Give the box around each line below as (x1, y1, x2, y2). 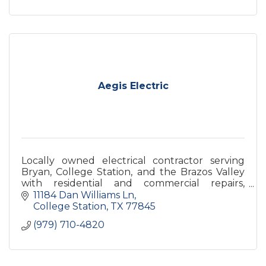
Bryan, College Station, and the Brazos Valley (21, 166, 245, 178)
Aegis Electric (97, 80, 169, 92)
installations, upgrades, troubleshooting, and (21, 189, 245, 201)
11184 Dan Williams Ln (33, 189, 134, 201)
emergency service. (21, 200, 113, 212)
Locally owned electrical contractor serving (21, 155, 245, 167)
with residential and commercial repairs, (21, 178, 245, 189)
